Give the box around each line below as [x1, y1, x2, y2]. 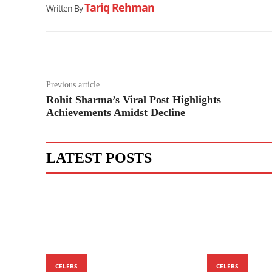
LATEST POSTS [46, 149, 152, 166]
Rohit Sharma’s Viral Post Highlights [46, 93, 221, 106]
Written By [46, 2, 83, 14]
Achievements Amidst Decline [46, 106, 185, 118]
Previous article [46, 80, 100, 89]
